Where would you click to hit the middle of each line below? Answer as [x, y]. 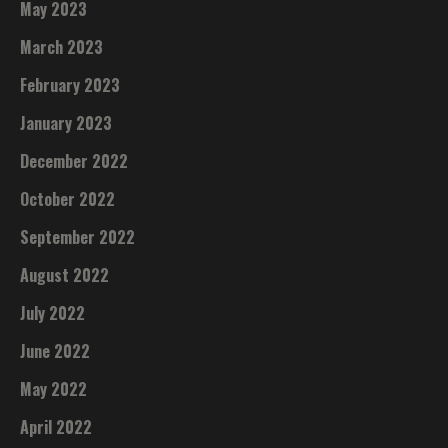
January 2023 [66, 123]
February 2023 [70, 85]
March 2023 [62, 47]
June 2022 [55, 351]
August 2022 [65, 275]
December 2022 [74, 161]
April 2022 [56, 427]
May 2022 [54, 389]
